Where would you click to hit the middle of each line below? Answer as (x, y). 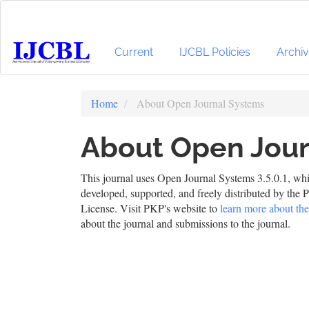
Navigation (51, 22)
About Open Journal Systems (199, 103)
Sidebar (43, 67)
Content (44, 52)
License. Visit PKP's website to (150, 208)
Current (134, 52)
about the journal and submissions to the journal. (186, 223)
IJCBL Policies (215, 52)
